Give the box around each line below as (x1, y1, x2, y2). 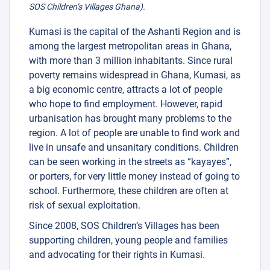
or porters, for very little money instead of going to (29, 171, 240, 183)
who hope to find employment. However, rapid (29, 98, 222, 110)
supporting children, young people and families (29, 234, 228, 246)
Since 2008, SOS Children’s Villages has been (29, 220, 219, 232)
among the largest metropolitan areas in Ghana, (29, 40, 231, 52)
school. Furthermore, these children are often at (29, 185, 228, 197)
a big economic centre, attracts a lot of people (29, 84, 222, 96)
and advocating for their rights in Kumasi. (29, 249, 205, 261)
